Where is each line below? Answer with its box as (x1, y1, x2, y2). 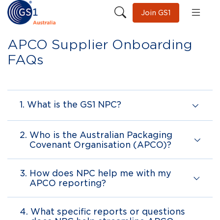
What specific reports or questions (30, 207, 185, 217)
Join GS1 (141, 8, 171, 17)
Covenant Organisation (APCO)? (29, 140, 171, 150)
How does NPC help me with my (29, 168, 171, 179)
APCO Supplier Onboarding (7, 37, 192, 52)
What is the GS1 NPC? (27, 100, 121, 110)
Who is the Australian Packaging (29, 130, 172, 140)
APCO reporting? (29, 178, 106, 189)
